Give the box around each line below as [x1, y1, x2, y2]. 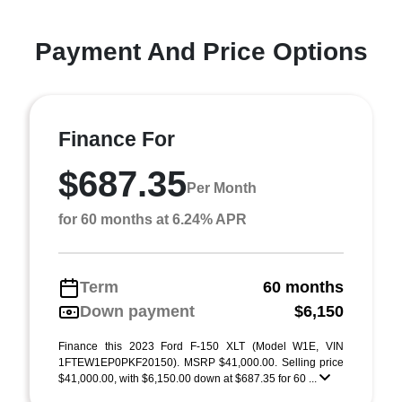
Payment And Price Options [34, 38, 368, 66]
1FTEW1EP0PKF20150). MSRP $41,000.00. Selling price [58, 356, 344, 369]
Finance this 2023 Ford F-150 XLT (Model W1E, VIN [58, 340, 344, 353]
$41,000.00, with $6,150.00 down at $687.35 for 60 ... [58, 372, 319, 385]
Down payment [80, 302, 195, 320]
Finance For [58, 127, 175, 151]
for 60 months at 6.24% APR [58, 212, 247, 227]
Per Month [187, 179, 257, 196]
